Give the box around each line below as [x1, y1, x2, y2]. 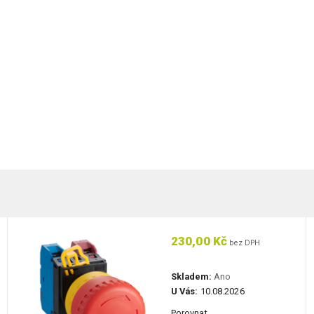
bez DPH [227, 238, 261, 248]
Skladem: [170, 271, 212, 282]
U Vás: [170, 286, 198, 297]
